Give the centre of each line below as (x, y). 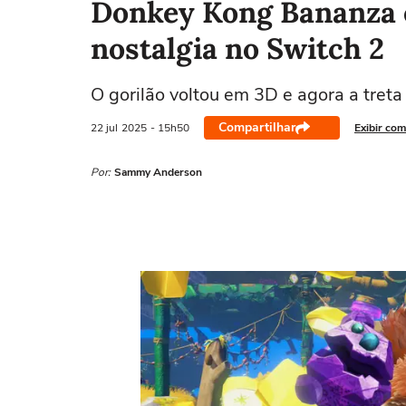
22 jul (104, 127)
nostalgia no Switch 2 (237, 48)
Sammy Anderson (158, 172)
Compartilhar (257, 127)
